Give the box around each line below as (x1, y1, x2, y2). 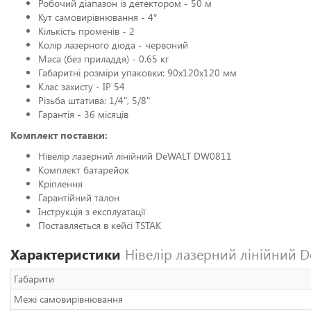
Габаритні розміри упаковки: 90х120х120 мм (38, 66, 237, 79)
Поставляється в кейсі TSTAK (38, 219, 161, 232)
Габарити (14, 272, 54, 285)
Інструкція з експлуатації (38, 205, 145, 218)
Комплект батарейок (38, 163, 129, 176)
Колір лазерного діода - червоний (38, 38, 188, 51)
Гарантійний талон (38, 191, 119, 204)
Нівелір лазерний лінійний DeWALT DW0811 (38, 149, 232, 162)
